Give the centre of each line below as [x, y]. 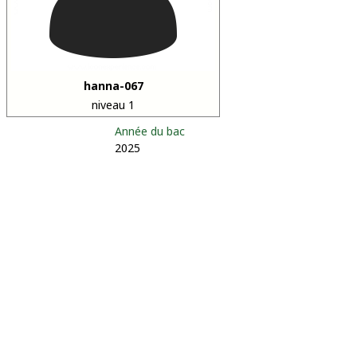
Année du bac [150, 131]
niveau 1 [113, 105]
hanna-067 [113, 86]
